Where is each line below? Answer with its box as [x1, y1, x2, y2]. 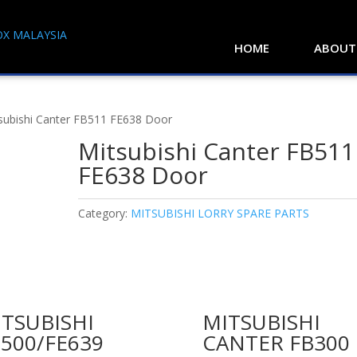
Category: [78, 206, 131, 221]
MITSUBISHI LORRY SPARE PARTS [131, 206, 310, 221]
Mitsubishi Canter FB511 [78, 135, 355, 167]
